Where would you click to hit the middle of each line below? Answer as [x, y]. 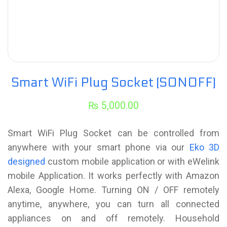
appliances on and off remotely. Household [113, 218]
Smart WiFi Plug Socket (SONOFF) [113, 83]
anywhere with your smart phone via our [99, 147]
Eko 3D [204, 147]
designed [26, 162]
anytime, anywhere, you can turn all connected [113, 204]
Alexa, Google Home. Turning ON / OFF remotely [113, 190]
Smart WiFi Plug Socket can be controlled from [113, 133]
